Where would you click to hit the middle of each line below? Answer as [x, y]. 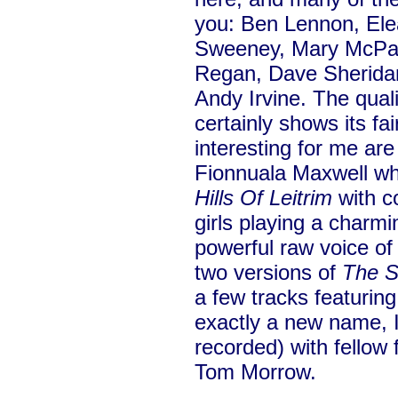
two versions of [268, 272]
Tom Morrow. [255, 372]
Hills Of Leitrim [263, 198]
